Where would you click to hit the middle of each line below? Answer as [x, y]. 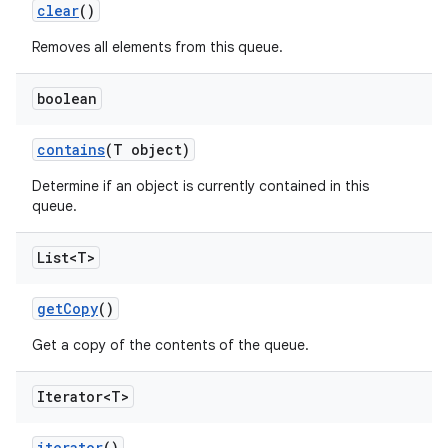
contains [71, 149]
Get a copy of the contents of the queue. [170, 345]
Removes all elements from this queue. [157, 47]
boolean [67, 98]
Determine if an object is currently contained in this [200, 186]
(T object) [147, 149]
